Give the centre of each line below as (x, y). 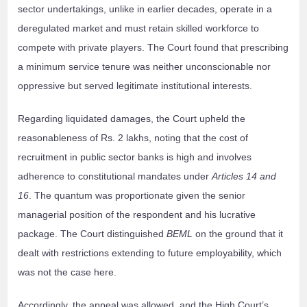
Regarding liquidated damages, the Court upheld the (132, 119)
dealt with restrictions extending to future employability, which (150, 253)
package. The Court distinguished (93, 234)
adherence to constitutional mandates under (115, 176)
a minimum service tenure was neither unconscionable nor (145, 67)
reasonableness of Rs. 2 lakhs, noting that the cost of (133, 138)
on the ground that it (238, 234)
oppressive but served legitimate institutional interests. (135, 86)
